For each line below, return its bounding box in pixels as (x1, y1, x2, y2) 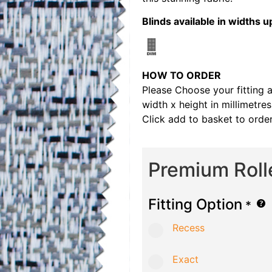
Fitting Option (148, 195, 242, 213)
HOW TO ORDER (142, 69, 221, 82)
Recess (172, 221, 205, 234)
